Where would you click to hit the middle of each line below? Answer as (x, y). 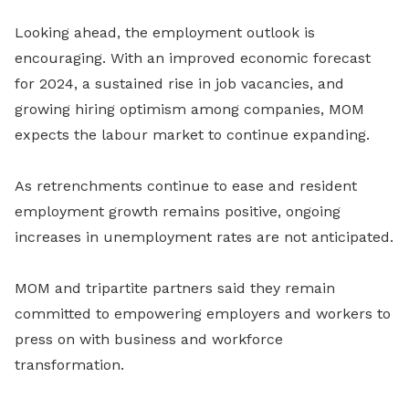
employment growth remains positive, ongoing (178, 211)
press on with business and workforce (149, 339)
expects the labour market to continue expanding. (192, 134)
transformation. (69, 364)
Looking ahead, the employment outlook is (165, 32)
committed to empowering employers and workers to (203, 313)
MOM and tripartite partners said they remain (175, 288)
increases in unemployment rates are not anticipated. (204, 236)
